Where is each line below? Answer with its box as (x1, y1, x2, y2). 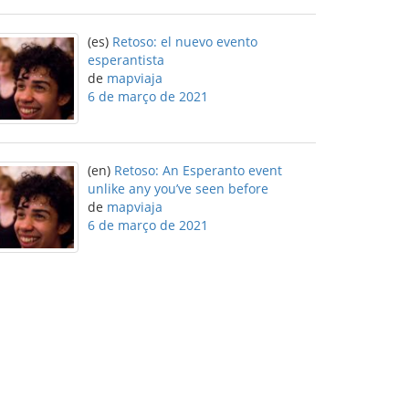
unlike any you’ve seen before (88, 180, 268, 197)
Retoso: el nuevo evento (112, 33, 257, 50)
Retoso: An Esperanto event (114, 162, 282, 179)
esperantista (88, 51, 164, 68)
